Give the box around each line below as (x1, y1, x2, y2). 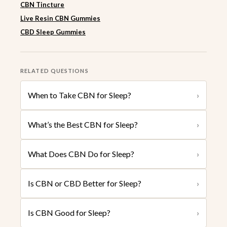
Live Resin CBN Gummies (20, 14, 100, 23)
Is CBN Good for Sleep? (28, 208, 110, 218)
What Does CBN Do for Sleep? (28, 149, 134, 159)
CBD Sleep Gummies (20, 28, 86, 36)
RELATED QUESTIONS (20, 67, 89, 74)
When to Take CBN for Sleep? (28, 90, 131, 100)
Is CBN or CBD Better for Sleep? (28, 178, 141, 188)
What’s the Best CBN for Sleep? (28, 120, 138, 130)
